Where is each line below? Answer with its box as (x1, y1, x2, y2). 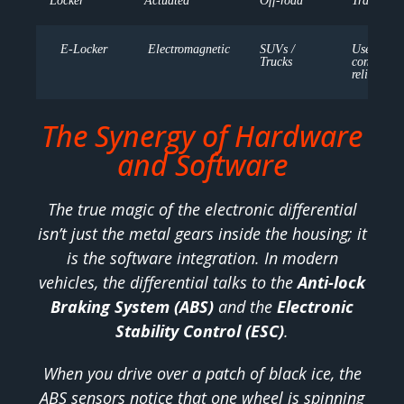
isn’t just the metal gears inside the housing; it (37, 223, 367, 245)
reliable (352, 68, 390, 82)
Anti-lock (298, 271, 365, 294)
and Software (116, 145, 288, 185)
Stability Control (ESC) (115, 320, 284, 343)
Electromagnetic (147, 42, 230, 57)
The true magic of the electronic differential (47, 198, 357, 221)
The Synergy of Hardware (41, 116, 363, 156)
